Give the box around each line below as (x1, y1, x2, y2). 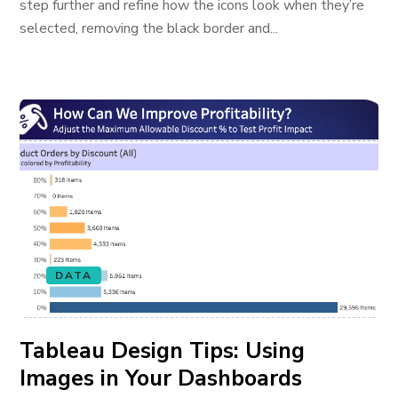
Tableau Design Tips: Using (20, 336, 306, 366)
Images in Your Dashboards (20, 363, 303, 394)
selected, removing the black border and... (20, 19, 279, 38)
